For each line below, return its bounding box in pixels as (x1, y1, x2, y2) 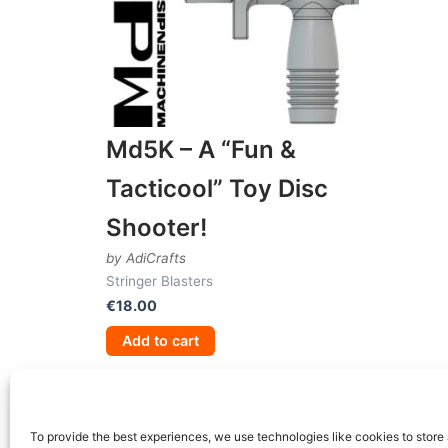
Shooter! (106, 212, 207, 242)
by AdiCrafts (106, 249, 186, 266)
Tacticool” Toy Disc (106, 173, 328, 203)
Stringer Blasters (106, 272, 213, 289)
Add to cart (122, 331, 199, 349)
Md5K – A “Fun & (106, 134, 296, 164)
